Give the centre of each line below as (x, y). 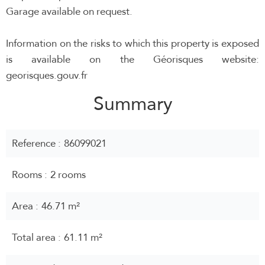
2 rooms (68, 175)
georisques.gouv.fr (47, 75)
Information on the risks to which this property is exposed (132, 43)
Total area (35, 237)
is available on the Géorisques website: (132, 59)
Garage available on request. (69, 12)
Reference (35, 143)
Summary (132, 104)
